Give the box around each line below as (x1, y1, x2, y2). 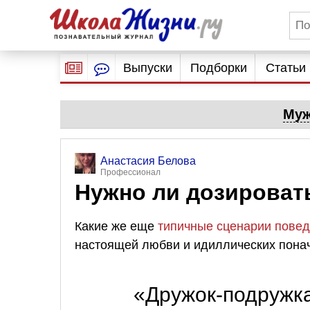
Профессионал (100, 167, 161, 177)
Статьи (265, 61, 306, 75)
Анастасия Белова (100, 155, 196, 167)
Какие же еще (75, 219, 158, 233)
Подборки (190, 61, 248, 75)
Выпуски (122, 61, 172, 75)
